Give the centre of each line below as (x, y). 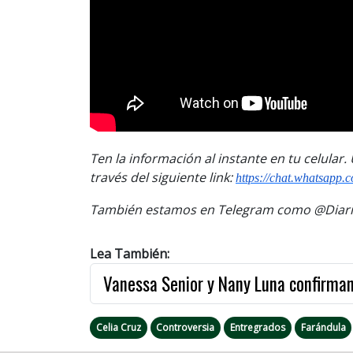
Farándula (323, 327)
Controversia (186, 327)
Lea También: (130, 253)
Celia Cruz (118, 327)
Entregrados (257, 327)
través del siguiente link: (163, 177)
